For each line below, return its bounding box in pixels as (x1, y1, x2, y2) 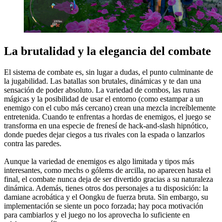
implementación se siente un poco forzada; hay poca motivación (4, 201, 203, 210)
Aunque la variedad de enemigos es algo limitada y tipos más (4, 157, 194, 166)
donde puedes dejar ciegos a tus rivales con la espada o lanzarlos (4, 130, 205, 139)
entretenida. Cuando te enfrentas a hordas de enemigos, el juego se (4, 112, 211, 121)
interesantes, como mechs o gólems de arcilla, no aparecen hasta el (4, 166, 211, 174)
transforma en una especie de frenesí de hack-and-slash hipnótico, (4, 121, 208, 130)
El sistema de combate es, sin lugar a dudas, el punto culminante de (4, 67, 213, 76)
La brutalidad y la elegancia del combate (4, 44, 211, 57)
